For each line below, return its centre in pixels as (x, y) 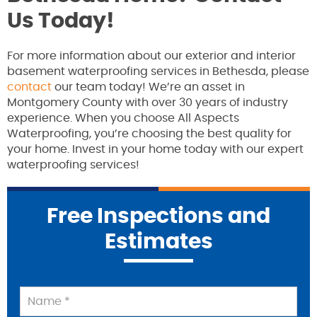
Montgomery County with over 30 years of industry (148, 102)
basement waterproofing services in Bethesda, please (158, 71)
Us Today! (61, 21)
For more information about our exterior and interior (151, 56)
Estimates (158, 242)
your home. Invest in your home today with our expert (155, 149)
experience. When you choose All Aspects (123, 118)
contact (29, 87)
